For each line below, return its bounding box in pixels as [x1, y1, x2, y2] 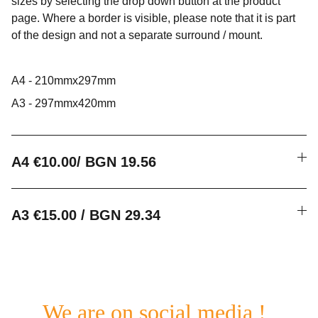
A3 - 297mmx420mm [11, 97, 116, 109]
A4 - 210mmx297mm [11, 74, 116, 87]
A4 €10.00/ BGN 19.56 [11, 153, 156, 170]
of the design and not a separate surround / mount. [11, 28, 263, 41]
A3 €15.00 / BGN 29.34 [11, 207, 160, 223]
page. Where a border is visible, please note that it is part [11, 11, 295, 24]
